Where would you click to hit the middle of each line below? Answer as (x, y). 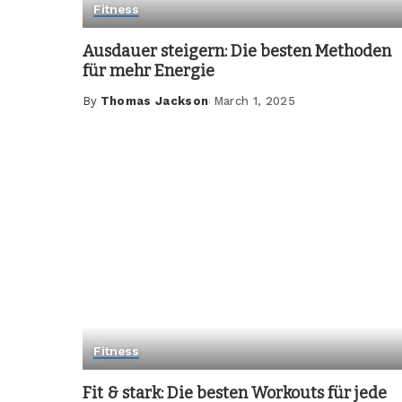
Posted (106, 109)
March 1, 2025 (254, 101)
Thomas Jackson (154, 101)
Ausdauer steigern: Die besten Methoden (237, 52)
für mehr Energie (149, 71)
